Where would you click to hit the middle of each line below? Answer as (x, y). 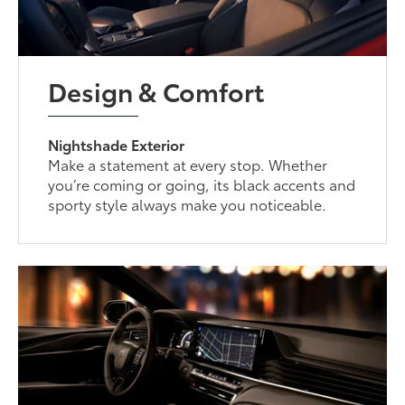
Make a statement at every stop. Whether (188, 165)
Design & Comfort (156, 91)
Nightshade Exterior (117, 145)
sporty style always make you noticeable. (188, 204)
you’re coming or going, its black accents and (202, 184)
